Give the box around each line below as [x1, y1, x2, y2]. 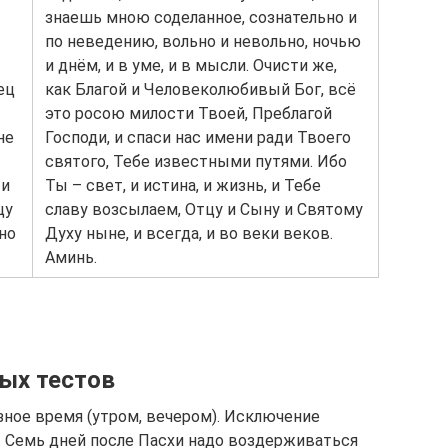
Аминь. [45, 248, 97, 267]
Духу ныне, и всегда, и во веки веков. [45, 224, 333, 243]
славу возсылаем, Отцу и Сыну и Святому [45, 200, 363, 219]
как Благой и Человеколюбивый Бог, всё [45, 80, 356, 99]
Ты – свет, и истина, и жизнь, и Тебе [45, 176, 321, 195]
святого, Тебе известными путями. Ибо [45, 152, 347, 171]
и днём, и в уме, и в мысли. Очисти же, [45, 56, 337, 75]
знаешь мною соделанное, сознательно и [45, 8, 357, 27]
